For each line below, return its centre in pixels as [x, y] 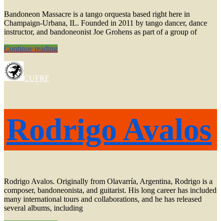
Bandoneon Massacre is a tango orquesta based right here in [97, 14]
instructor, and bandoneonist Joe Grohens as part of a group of [100, 32]
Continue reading [31, 49]
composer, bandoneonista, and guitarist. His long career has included [110, 190]
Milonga [70, 48]
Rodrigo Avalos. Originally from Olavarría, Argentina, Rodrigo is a [108, 181]
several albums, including [43, 208]
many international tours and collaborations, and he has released [103, 199]
